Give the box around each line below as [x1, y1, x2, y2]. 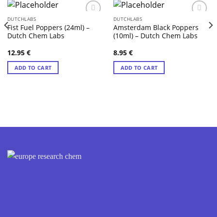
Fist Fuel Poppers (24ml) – [7, 22, 90, 32]
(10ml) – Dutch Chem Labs [113, 31, 198, 40]
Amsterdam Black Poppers [113, 22, 199, 32]
